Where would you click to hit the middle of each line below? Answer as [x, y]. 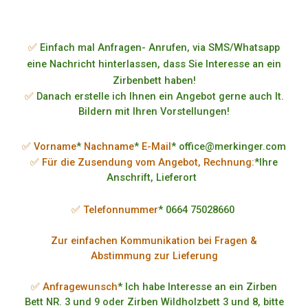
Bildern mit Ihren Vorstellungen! [154, 111]
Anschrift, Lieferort [154, 177]
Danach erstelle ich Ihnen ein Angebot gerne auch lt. [160, 96]
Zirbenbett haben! [154, 80]
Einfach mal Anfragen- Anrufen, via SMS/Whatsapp [160, 47]
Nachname [109, 146]
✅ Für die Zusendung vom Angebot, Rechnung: [142, 162]
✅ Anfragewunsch [74, 286]
